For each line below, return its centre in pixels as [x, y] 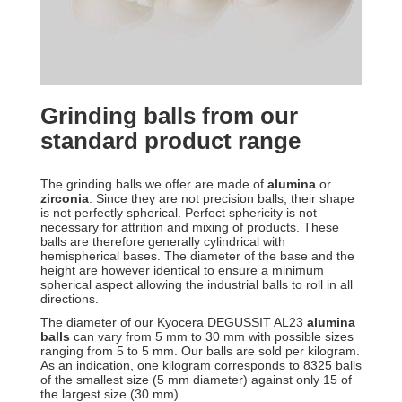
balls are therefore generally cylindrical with [163, 241]
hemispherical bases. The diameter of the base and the [197, 256]
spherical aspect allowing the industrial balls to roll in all [197, 284]
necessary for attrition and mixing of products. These [190, 227]
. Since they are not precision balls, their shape [222, 198]
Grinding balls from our [169, 116]
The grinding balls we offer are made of [152, 184]
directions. [71, 299]
